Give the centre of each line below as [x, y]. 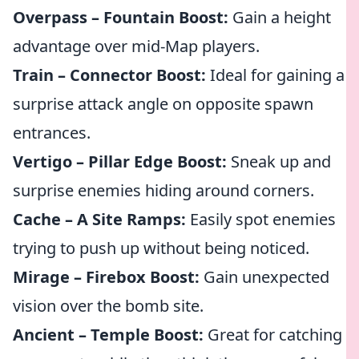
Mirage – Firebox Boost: [106, 277]
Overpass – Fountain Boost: [121, 17]
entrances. [52, 133]
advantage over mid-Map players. [136, 46]
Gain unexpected [264, 277]
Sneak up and [279, 161]
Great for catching [273, 335]
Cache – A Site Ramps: [99, 219]
